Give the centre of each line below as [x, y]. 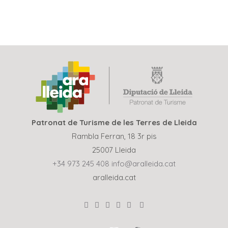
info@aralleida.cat [144, 163]
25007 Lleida [114, 150]
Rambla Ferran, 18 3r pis [114, 136]
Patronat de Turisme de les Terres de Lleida [114, 122]
